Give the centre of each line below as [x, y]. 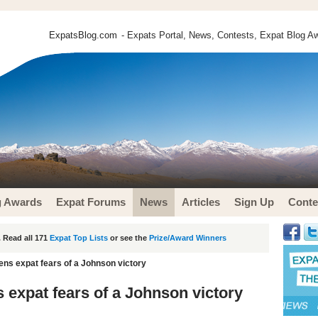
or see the [128, 238]
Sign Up [254, 202]
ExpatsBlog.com [83, 35]
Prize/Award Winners [188, 238]
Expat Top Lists [79, 238]
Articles [201, 202]
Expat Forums [91, 202]
